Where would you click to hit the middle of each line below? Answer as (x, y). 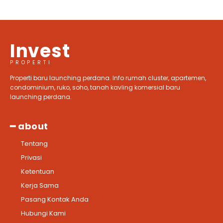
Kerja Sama (40, 186)
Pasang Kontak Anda (55, 200)
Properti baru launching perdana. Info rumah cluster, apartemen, (108, 78)
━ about (29, 126)
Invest (40, 51)
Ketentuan (38, 172)
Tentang (34, 144)
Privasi (31, 158)
